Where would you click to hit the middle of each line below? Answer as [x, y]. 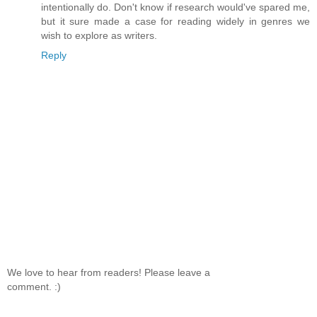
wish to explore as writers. [99, 35]
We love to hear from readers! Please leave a [109, 273]
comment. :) [34, 287]
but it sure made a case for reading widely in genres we [175, 21]
